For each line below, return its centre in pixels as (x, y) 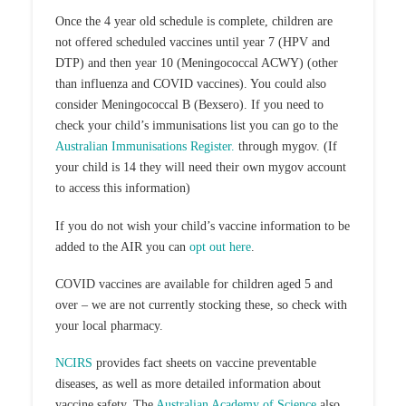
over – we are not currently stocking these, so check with (201, 305)
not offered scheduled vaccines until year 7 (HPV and (192, 43)
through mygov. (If (285, 147)
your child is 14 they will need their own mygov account (200, 168)
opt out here (220, 246)
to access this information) (122, 188)
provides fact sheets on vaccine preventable (204, 363)
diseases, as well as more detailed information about (188, 384)
